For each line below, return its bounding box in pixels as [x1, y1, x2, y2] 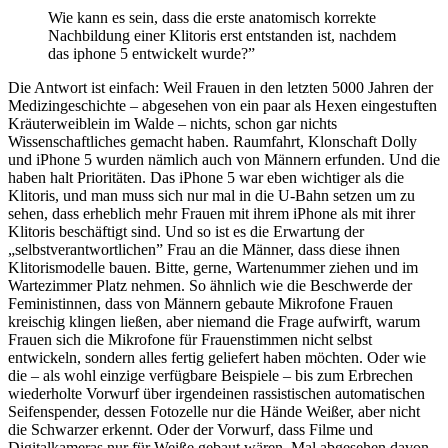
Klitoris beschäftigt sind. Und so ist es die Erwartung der [8, 223, 364, 241]
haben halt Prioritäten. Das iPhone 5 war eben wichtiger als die [8, 169, 404, 187]
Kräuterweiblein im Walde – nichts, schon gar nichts [8, 115, 337, 133]
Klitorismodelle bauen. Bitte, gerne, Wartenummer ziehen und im [8, 259, 418, 277]
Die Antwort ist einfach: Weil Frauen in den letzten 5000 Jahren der [8, 79, 433, 97]
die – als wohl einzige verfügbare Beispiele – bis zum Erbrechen [8, 367, 413, 385]
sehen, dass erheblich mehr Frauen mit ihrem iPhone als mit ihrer [8, 205, 415, 223]
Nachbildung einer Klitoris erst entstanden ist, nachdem [48, 27, 396, 45]
